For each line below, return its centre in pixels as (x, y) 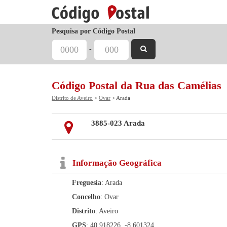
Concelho (86, 197)
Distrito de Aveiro (72, 98)
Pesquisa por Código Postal (93, 31)
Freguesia (87, 183)
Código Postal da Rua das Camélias (137, 85)
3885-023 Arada (118, 123)
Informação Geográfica (117, 163)
